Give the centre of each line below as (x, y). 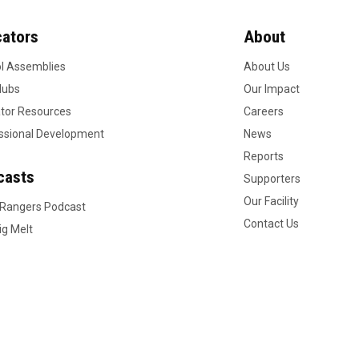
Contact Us (272, 224)
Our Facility (272, 201)
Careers (264, 111)
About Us (267, 67)
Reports (264, 156)
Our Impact (272, 89)
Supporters (272, 179)
